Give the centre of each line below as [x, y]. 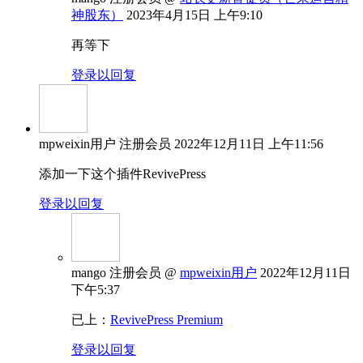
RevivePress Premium [167, 319]
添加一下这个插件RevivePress [122, 173]
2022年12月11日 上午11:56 [249, 143]
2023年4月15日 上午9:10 [194, 15]
